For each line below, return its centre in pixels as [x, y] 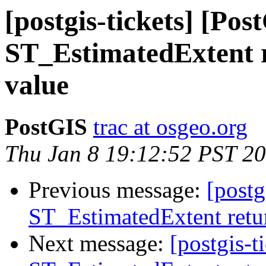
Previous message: [118, 190]
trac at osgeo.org [170, 127]
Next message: [99, 243]
